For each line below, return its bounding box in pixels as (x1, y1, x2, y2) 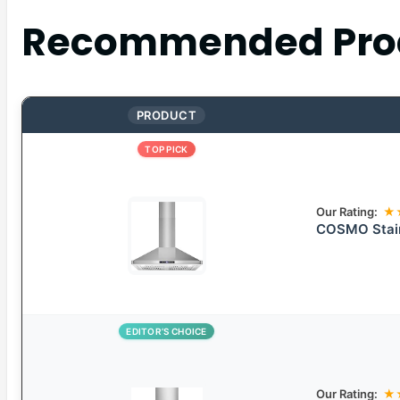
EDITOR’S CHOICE (126, 326, 207, 337)
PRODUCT (136, 108, 197, 123)
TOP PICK (145, 144, 188, 155)
